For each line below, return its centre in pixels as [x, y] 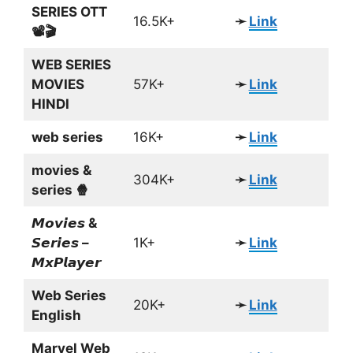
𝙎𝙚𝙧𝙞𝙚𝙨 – [60, 243]
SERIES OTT [69, 12]
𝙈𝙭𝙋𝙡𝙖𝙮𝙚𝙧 [66, 263]
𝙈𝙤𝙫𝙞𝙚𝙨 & [64, 223]
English [56, 316]
